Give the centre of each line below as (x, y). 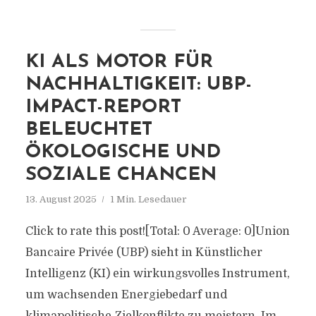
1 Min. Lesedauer (148, 199)
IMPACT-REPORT (103, 108)
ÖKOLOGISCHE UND (123, 153)
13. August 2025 (61, 199)
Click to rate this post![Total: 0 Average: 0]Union (157, 231)
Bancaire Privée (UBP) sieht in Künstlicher (144, 253)
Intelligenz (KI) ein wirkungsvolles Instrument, (157, 274)
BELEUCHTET (89, 130)
